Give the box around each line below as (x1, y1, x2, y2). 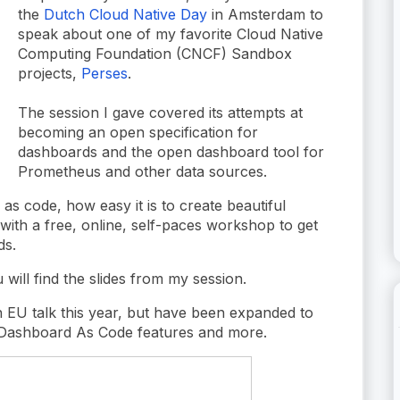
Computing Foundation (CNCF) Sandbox (18, 44, 292, 62)
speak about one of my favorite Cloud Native (18, 24, 323, 43)
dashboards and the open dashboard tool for (18, 142, 324, 161)
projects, (18, 63, 81, 82)
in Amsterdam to (207, 4, 323, 23)
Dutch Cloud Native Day (44, 4, 207, 23)
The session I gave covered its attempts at (18, 103, 303, 121)
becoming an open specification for (18, 122, 258, 141)
